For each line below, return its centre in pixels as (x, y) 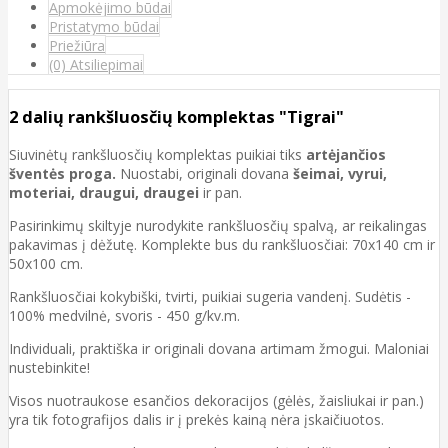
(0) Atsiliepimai (96, 64)
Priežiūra (77, 45)
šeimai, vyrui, (340, 173)
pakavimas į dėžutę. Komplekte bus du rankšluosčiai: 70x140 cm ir (222, 244)
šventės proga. (62, 173)
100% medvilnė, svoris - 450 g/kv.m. (124, 315)
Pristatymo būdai (104, 26)
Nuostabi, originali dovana (204, 173)
